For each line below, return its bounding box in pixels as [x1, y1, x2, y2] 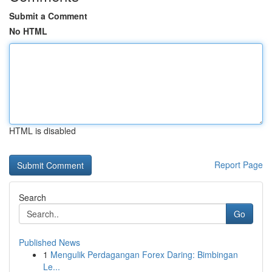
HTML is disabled [9, 124, 76, 137]
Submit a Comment [9, 10, 87, 22]
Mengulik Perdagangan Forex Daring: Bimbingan [50, 248, 238, 260]
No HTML [9, 25, 47, 37]
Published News [19, 236, 80, 248]
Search [19, 191, 46, 203]
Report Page [214, 158, 263, 171]
